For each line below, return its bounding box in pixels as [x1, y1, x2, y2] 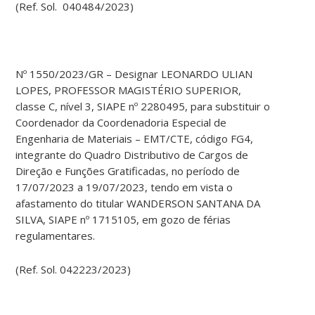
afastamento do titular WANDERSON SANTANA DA [15, 196, 261, 211]
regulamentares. [15, 229, 96, 243]
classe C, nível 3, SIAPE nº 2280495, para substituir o [15, 99, 271, 114]
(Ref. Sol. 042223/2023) [15, 262, 131, 277]
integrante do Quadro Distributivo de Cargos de [15, 148, 249, 162]
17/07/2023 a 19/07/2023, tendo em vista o [15, 180, 233, 195]
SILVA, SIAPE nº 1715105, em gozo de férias [15, 212, 231, 227]
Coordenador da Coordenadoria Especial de [15, 115, 227, 130]
